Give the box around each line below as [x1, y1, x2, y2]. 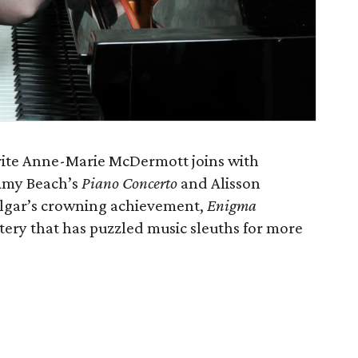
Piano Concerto [82, 173, 181, 193]
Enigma [207, 196, 257, 215]
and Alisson [181, 173, 261, 193]
